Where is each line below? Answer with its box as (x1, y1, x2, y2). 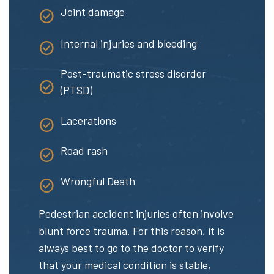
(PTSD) (61, 83, 92, 97)
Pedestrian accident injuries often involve (39, 206, 234, 220)
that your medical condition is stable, (39, 257, 211, 272)
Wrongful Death (61, 174, 135, 188)
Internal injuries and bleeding (61, 36, 197, 50)
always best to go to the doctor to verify (39, 240, 224, 254)
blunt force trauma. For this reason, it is (39, 223, 224, 237)
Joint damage (61, 4, 125, 18)
